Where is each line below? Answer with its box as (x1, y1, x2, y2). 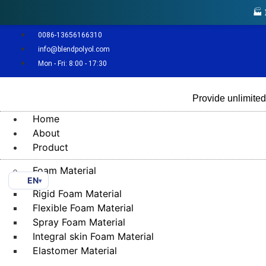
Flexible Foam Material (33, 202, 134, 214)
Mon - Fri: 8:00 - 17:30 (38, 59, 107, 68)
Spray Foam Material (33, 216, 125, 229)
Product (33, 141, 68, 154)
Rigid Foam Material (33, 188, 122, 200)
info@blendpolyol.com (38, 45, 110, 53)
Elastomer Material (33, 245, 117, 257)
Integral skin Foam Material (33, 230, 154, 243)
